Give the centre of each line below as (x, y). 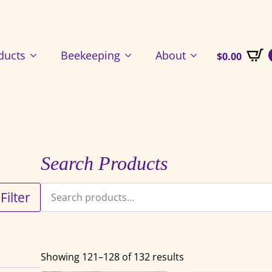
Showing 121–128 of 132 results (112, 257)
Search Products (104, 163)
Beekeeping (90, 56)
